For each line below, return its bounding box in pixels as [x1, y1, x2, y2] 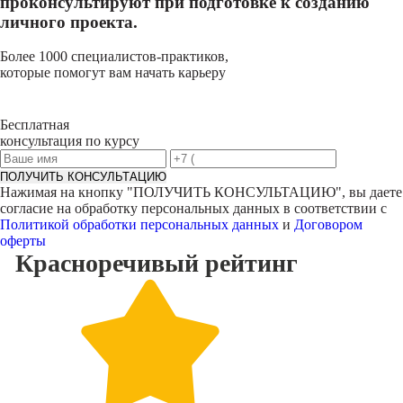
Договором [294, 217, 363, 232]
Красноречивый [14, 249, 199, 277]
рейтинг [204, 249, 298, 277]
